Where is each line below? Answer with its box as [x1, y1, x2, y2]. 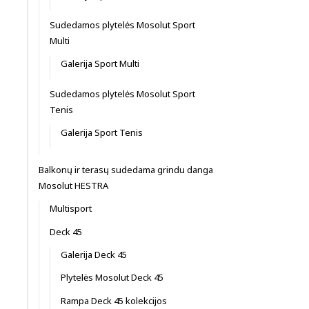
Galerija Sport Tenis [61, 126, 143, 139]
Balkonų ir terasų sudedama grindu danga [39, 163, 213, 177]
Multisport [50, 202, 92, 215]
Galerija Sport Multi [61, 57, 139, 70]
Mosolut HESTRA [39, 179, 108, 192]
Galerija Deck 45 [61, 248, 127, 261]
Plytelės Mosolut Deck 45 [61, 271, 163, 284]
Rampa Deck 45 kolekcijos [61, 294, 167, 307]
